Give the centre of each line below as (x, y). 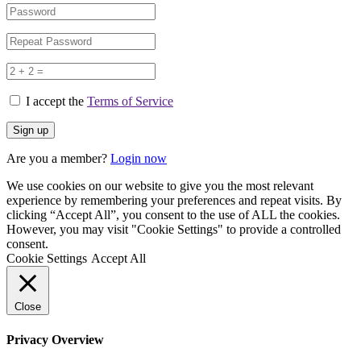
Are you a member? (58, 159)
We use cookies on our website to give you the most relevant (160, 186)
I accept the (56, 102)
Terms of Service (130, 102)
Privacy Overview (55, 339)
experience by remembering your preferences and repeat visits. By (174, 201)
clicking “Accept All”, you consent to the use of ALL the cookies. (173, 215)
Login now (139, 159)
